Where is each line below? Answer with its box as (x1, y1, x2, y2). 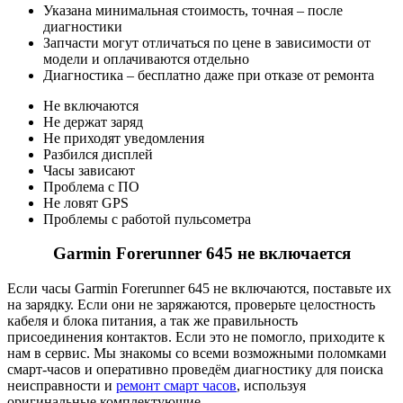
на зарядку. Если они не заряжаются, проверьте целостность (7, 297, 375, 313)
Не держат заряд (43, 113, 143, 130)
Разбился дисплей (43, 146, 153, 162)
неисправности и (7, 378, 116, 394)
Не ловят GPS (43, 194, 129, 210)
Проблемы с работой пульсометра (43, 210, 251, 227)
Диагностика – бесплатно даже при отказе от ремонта (43, 67, 374, 83)
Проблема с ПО (43, 178, 139, 194)
